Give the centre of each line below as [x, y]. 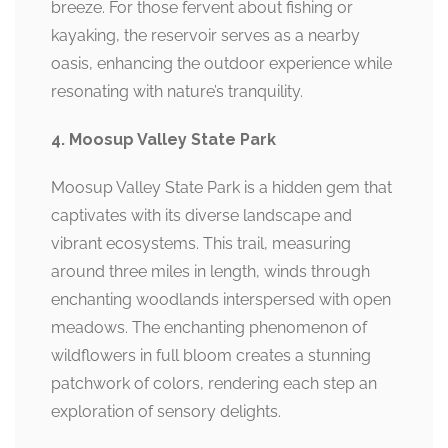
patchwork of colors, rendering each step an [214, 383]
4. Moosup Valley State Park [163, 139]
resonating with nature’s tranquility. [177, 91]
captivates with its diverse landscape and [201, 215]
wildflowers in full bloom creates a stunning [211, 355]
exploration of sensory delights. [166, 411]
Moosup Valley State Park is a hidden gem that [221, 187]
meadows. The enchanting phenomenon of [209, 327]
